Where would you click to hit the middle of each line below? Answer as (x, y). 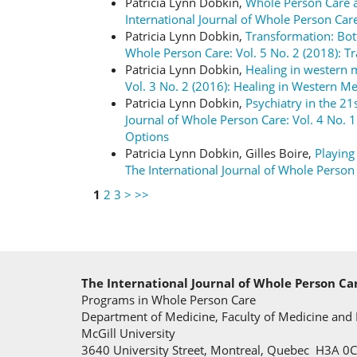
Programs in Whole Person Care (169, 300)
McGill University (128, 333)
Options (147, 136)
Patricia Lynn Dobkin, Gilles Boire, (220, 153)
